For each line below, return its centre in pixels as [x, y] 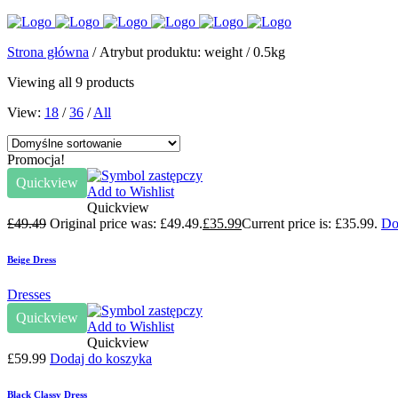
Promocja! [36, 159]
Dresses [29, 294]
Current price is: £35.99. [310, 223]
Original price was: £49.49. [126, 223]
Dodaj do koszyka [101, 358]
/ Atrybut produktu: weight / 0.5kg [187, 52]
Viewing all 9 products [71, 82]
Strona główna [48, 52]
